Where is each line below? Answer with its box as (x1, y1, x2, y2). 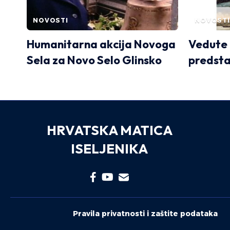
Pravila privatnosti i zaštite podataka (73, 209, 218, 219)
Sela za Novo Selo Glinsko (27, 53, 162, 68)
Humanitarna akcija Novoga (27, 37, 176, 52)
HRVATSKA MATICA (46, 122, 172, 139)
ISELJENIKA (71, 140, 148, 158)
